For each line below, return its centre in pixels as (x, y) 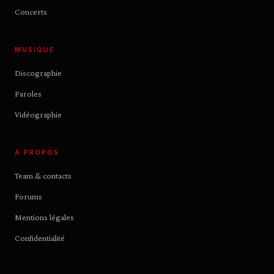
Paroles (28, 94)
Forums (28, 196)
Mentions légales (44, 217)
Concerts (31, 12)
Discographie (38, 73)
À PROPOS (37, 152)
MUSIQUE (35, 50)
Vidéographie (38, 114)
